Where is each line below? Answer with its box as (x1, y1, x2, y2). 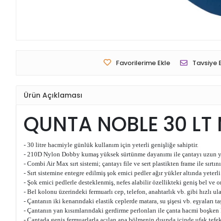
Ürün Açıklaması (24, 90, 82, 100)
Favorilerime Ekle (116, 58, 170, 68)
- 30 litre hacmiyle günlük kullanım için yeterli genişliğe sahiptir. (24, 141, 198, 149)
